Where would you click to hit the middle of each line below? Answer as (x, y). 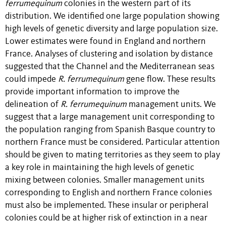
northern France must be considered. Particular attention (112, 143)
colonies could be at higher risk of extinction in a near (106, 218)
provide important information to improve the (92, 92)
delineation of (33, 105)
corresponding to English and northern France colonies (108, 193)
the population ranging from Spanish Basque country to (110, 130)
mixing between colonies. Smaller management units (105, 181)
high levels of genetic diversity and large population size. (111, 29)
